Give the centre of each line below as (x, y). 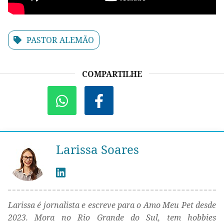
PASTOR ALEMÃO (60, 40)
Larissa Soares (97, 149)
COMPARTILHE (112, 74)
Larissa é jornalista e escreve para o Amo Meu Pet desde (112, 205)
